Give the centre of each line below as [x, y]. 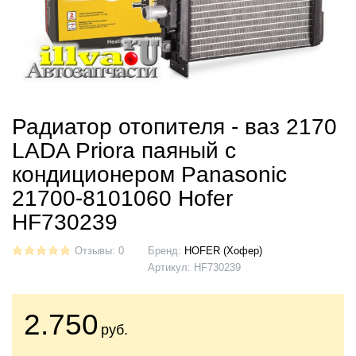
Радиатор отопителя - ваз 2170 [174, 126]
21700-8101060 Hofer [122, 198]
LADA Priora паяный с [124, 150]
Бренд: [166, 251]
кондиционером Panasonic [149, 174]
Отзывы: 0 [99, 251]
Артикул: [171, 267]
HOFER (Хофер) [223, 251]
